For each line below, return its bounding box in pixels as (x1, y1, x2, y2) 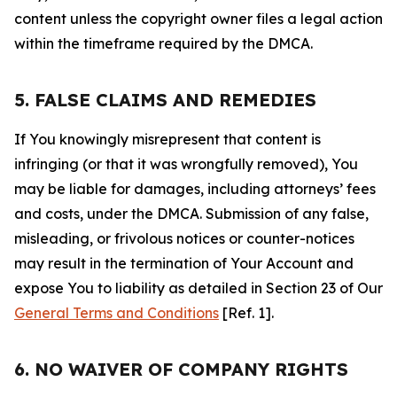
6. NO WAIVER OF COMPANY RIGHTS (14, 358, 348, 380)
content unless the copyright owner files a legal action (14, 10, 383, 27)
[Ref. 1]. (219, 304, 274, 322)
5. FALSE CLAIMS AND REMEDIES (14, 89, 316, 111)
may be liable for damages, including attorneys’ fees (14, 180, 376, 198)
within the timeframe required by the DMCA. (14, 35, 313, 52)
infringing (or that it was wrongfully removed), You (14, 155, 358, 173)
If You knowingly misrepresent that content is (14, 130, 321, 148)
